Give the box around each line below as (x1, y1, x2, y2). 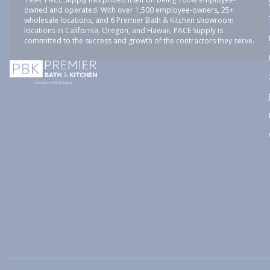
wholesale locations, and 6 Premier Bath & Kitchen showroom (24, 15, 234, 25)
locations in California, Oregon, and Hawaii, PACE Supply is (24, 25, 223, 36)
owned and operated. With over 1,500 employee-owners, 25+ (24, 5, 234, 15)
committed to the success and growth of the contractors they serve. (24, 36, 254, 46)
